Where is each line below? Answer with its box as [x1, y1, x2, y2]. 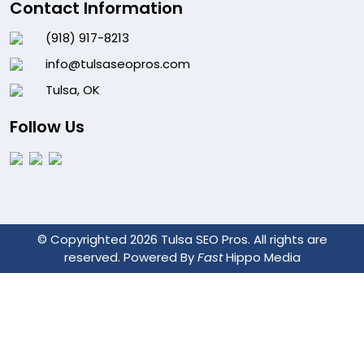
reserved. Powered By [63, 248, 197, 266]
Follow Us [10, 115, 84, 138]
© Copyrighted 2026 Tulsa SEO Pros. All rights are [37, 230, 327, 248]
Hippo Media [222, 248, 301, 266]
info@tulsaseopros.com [45, 54, 190, 72]
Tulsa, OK [45, 80, 100, 98]
